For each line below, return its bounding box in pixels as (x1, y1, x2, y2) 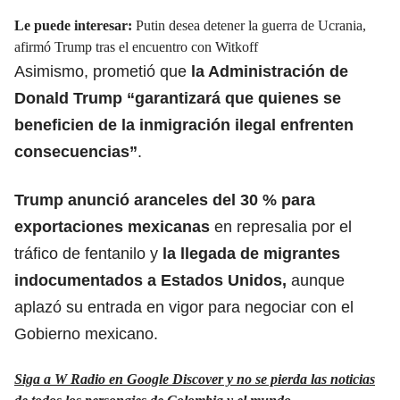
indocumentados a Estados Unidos (14, 271, 282, 289)
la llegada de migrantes (162, 244, 340, 262)
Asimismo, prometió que (14, 62, 187, 80)
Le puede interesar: (14, 17, 136, 33)
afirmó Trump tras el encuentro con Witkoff (14, 38, 258, 54)
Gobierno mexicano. (14, 324, 158, 343)
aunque (287, 271, 345, 289)
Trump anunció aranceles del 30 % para (14, 190, 315, 209)
